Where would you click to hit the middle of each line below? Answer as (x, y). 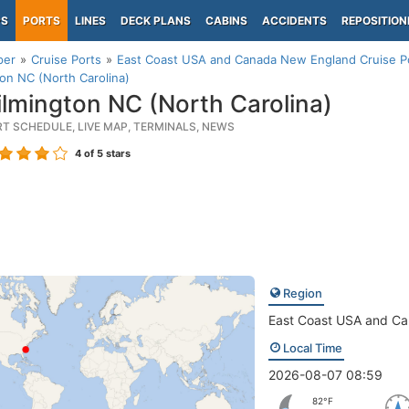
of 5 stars (106, 153)
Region (301, 293)
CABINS (226, 21)
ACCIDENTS (294, 21)
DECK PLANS (156, 21)
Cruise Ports (66, 59)
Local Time (311, 348)
